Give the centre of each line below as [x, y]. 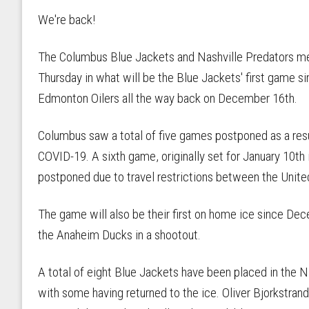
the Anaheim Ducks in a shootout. [119, 235]
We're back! [67, 19]
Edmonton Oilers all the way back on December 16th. [168, 98]
